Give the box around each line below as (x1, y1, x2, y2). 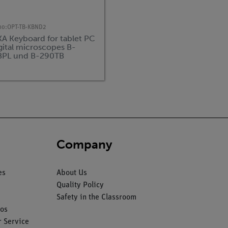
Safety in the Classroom (56, 193, 136, 202)
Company (56, 136, 112, 152)
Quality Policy (56, 181, 104, 189)
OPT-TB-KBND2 (7, 24, 46, 31)
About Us (56, 168, 87, 177)
